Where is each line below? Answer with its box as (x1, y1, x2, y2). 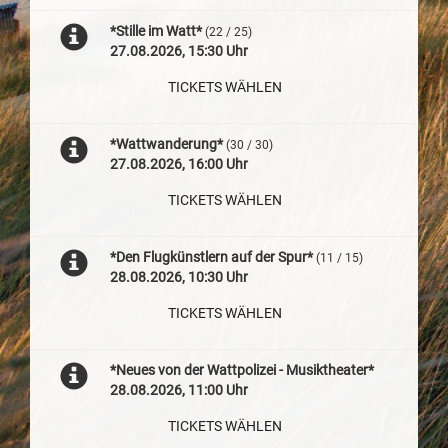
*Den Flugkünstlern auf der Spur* (109, 249, 313, 265)
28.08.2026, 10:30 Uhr (109, 269, 248, 285)
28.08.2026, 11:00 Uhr (109, 382, 248, 398)
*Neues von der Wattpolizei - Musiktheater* (109, 362, 374, 378)
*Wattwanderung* (109, 136, 223, 152)
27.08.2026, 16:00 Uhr (109, 156, 248, 172)
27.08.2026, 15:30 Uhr (109, 43, 248, 59)
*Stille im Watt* (109, 23, 202, 39)
